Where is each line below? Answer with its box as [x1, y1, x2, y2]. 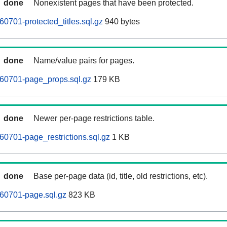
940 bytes [103, 17, 140, 26]
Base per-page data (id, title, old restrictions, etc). [33, 172, 208, 181]
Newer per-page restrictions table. [33, 114, 155, 123]
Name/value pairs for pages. [33, 56, 134, 65]
